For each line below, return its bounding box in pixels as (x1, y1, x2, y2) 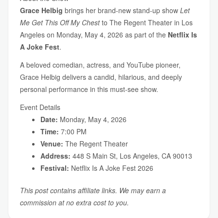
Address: (40, 151, 71, 161)
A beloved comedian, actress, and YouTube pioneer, (20, 60, 181, 70)
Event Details (20, 102, 60, 112)
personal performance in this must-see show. (20, 84, 158, 94)
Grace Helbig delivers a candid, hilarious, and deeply (20, 72, 182, 82)
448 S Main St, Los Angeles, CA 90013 (71, 151, 192, 161)
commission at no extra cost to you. (20, 198, 129, 207)
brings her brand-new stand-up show (63, 5, 180, 15)
